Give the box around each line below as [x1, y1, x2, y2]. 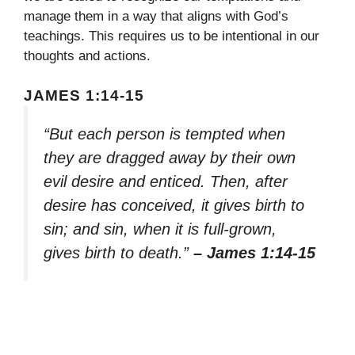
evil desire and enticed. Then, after [44, 173, 288, 191]
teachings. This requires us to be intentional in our [24, 28, 319, 44]
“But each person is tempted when [44, 125, 285, 143]
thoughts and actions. [24, 48, 151, 63]
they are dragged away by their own [44, 149, 296, 167]
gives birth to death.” [44, 244, 193, 262]
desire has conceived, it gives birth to [44, 197, 304, 215]
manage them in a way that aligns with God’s [24, 8, 288, 24]
